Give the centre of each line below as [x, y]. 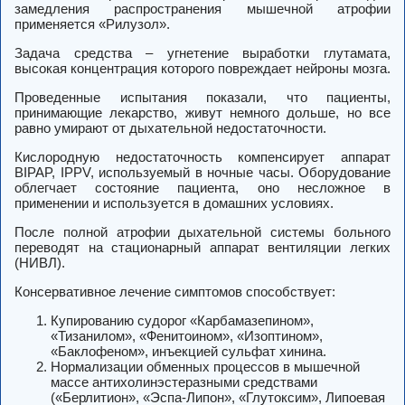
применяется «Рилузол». [92, 24]
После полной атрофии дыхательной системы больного [202, 232]
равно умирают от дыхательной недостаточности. [170, 128]
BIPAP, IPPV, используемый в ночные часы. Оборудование [202, 173]
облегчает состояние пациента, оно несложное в [202, 188]
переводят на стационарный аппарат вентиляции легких [202, 248]
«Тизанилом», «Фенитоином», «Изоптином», [187, 336]
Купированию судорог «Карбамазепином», [182, 321]
